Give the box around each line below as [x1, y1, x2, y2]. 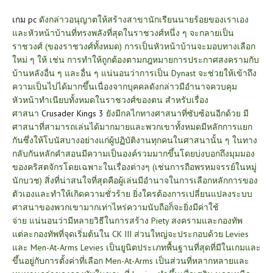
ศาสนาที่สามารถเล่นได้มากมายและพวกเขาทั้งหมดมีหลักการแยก [12, 121, 252, 132]
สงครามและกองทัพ [171, 214, 243, 226]
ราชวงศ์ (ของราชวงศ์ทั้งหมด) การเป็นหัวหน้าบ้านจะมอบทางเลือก [12, 40, 255, 52]
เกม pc [12, 13, 37, 25]
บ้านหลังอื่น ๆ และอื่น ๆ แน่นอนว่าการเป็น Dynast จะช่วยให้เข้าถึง [12, 67, 257, 79]
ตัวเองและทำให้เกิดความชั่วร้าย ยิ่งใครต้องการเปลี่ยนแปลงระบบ [12, 188, 252, 199]
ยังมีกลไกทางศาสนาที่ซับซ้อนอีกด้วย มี [104, 107, 249, 119]
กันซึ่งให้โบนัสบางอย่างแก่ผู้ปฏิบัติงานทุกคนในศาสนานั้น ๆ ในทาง [12, 134, 257, 146]
